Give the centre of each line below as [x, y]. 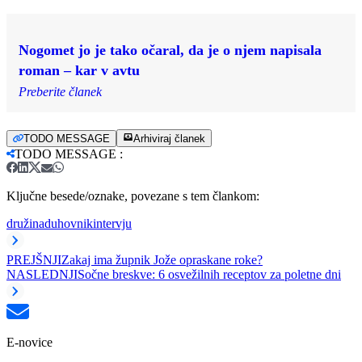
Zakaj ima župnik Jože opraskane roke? [162, 259]
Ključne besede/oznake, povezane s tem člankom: [133, 196]
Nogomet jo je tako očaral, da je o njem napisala [170, 50]
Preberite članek [60, 91]
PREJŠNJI [34, 259]
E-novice [29, 342]
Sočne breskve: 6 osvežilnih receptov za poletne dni [209, 274]
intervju [112, 223]
